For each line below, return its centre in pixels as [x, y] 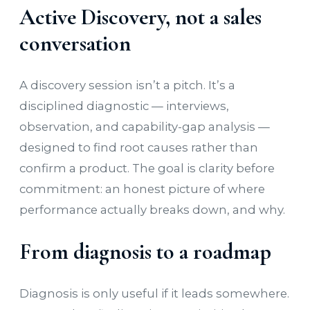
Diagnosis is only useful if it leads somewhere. [154, 294]
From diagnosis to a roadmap [145, 251]
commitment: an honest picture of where [142, 189]
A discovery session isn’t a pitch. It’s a [127, 85]
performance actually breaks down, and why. [152, 210]
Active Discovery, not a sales [140, 17]
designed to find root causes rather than [139, 148]
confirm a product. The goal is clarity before [147, 168]
